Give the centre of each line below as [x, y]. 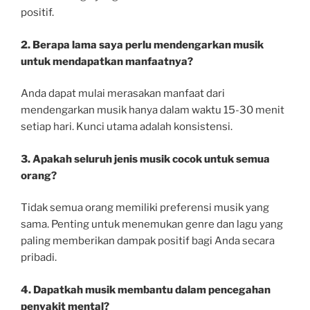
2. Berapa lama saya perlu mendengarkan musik [142, 45]
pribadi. [39, 258]
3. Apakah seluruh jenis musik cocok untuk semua [145, 159]
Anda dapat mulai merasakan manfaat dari [123, 94]
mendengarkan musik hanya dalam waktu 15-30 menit [153, 110]
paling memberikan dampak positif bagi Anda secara [148, 241]
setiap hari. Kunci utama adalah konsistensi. [127, 127]
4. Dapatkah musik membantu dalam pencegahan [146, 290]
